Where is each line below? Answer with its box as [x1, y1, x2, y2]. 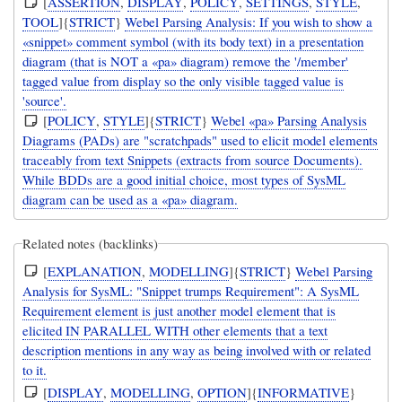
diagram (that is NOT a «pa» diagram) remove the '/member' [22, 52, 349, 71]
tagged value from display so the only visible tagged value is [22, 72, 345, 91]
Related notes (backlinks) [22, 234, 159, 253]
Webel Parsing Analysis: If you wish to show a [125, 13, 373, 31]
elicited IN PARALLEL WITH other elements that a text [22, 320, 328, 339]
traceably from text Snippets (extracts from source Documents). [22, 151, 363, 170]
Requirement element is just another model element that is [22, 301, 336, 319]
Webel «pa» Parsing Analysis [211, 111, 368, 130]
